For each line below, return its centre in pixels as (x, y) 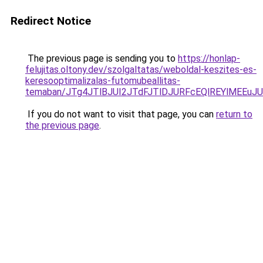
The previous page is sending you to (102, 58)
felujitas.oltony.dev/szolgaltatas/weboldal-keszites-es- (141, 70)
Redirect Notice (51, 21)
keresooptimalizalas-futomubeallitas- (103, 81)
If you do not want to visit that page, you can (121, 114)
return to (234, 114)
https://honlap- (209, 58)
